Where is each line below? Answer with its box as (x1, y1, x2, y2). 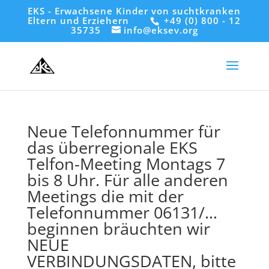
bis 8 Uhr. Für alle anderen (26, 169, 228, 191)
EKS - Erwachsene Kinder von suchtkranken (28, 5, 241, 17)
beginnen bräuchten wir (26, 217, 210, 240)
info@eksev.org (123, 24, 198, 37)
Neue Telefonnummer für (26, 120, 220, 142)
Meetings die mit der (26, 185, 184, 207)
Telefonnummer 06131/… (26, 201, 217, 223)
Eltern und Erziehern (28, 14, 151, 27)
